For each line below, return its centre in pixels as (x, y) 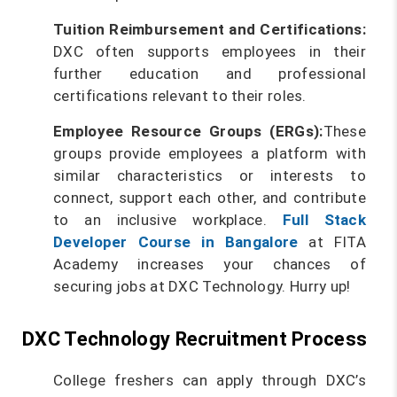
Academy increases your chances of (210, 264)
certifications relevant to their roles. (180, 96)
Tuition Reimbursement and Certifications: (210, 29)
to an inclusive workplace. (168, 220)
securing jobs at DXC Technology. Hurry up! (202, 286)
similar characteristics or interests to (210, 175)
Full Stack (324, 220)
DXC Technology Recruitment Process (197, 339)
